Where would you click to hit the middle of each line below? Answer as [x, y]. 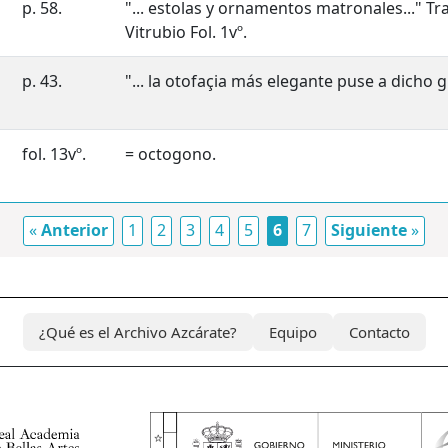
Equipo [292, 332]
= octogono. [170, 154]
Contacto [379, 332]
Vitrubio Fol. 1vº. [186, 32]
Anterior [74, 230]
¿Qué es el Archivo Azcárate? [137, 332]
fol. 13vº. [54, 154]
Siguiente [369, 230]
